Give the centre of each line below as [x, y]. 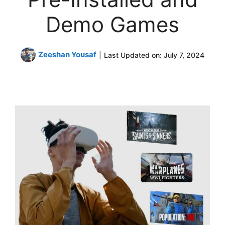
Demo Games [113, 24]
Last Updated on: [134, 55]
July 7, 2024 [184, 55]
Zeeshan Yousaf [67, 54]
